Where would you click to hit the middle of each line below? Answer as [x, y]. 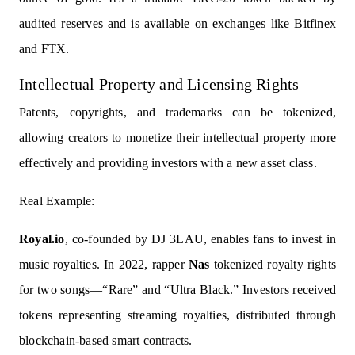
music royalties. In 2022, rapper [104, 265]
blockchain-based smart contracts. [106, 341]
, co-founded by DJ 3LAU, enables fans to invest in [200, 239]
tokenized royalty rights [273, 265]
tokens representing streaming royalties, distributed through [177, 315]
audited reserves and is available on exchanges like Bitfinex [177, 24]
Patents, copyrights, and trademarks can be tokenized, [177, 113]
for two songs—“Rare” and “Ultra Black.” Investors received [177, 290]
